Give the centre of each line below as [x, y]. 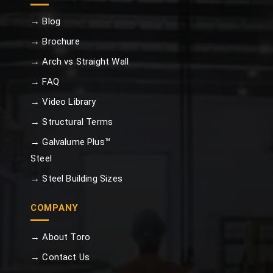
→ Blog [45, 21]
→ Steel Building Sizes [76, 178]
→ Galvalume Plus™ [70, 142]
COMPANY [55, 207]
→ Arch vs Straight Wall [80, 61]
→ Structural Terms [72, 122]
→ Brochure [55, 41]
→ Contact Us [60, 257]
